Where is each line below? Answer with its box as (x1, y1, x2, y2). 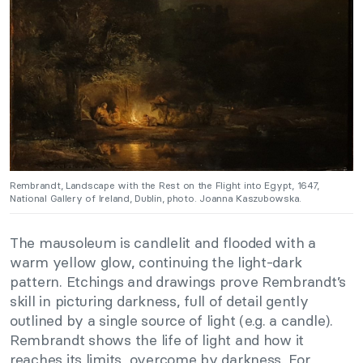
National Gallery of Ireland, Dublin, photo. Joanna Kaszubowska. (10, 191, 301, 204)
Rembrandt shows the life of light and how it (10, 330, 305, 349)
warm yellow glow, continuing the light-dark (10, 252, 302, 271)
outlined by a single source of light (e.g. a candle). (10, 310, 333, 330)
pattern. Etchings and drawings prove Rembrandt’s (10, 271, 347, 291)
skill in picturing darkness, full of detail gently (10, 291, 309, 310)
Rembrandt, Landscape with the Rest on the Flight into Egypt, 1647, (10, 178, 320, 191)
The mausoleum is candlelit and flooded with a (10, 233, 316, 252)
